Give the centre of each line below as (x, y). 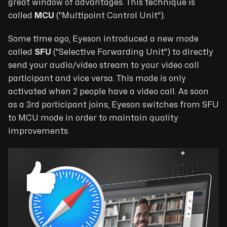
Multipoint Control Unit (110, 15)
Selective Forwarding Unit (111, 52)
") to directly (189, 52)
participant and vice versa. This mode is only (97, 78)
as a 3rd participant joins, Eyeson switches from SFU (113, 105)
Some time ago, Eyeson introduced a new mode (103, 39)
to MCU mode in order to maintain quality (93, 118)
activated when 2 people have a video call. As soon (108, 91)
